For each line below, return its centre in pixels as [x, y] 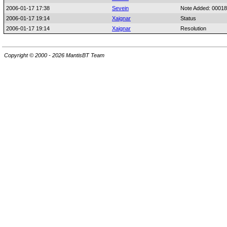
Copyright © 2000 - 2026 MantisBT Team [54, 55]
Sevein [120, 8]
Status [188, 18]
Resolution [193, 28]
